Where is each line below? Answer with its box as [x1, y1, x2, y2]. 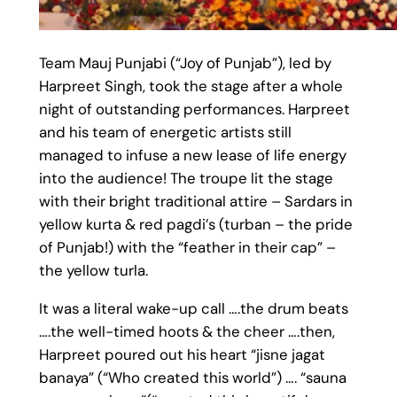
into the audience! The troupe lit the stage [38, 167, 333, 188]
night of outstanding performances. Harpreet [38, 98, 350, 119]
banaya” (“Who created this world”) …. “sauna [38, 367, 346, 387]
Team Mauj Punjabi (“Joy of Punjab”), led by [38, 52, 331, 73]
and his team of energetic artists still [38, 121, 292, 142]
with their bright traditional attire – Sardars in [38, 191, 353, 211]
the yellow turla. [38, 260, 148, 280]
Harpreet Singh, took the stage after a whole [38, 75, 343, 96]
